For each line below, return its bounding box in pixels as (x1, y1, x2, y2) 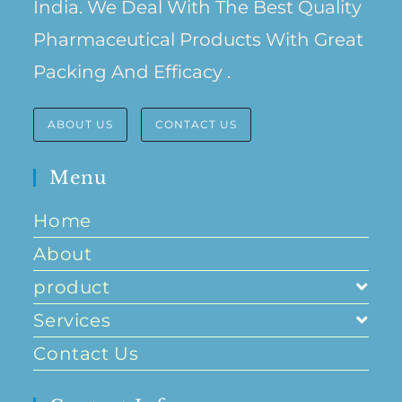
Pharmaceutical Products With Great (33, 29, 364, 51)
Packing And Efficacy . (33, 61, 232, 83)
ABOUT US (48, 118, 114, 132)
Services (33, 310, 111, 332)
